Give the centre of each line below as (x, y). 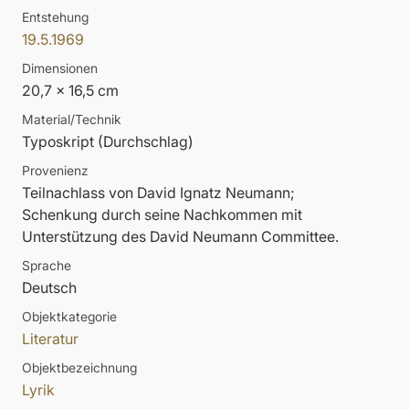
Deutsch (49, 288)
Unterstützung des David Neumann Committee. (180, 237)
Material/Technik (72, 120)
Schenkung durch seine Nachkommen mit (162, 215)
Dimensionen (60, 68)
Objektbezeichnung (79, 368)
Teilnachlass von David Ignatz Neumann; (158, 193)
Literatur (50, 339)
